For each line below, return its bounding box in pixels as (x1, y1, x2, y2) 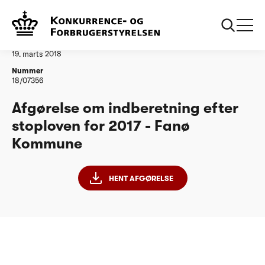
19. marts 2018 (12, 49, 62, 59)
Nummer (12, 66, 43, 76)
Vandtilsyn (41, 10, 75, 19)
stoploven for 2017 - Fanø (12, 117, 190, 134)
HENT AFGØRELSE (108, 173, 173, 183)
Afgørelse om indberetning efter (12, 99, 238, 117)
